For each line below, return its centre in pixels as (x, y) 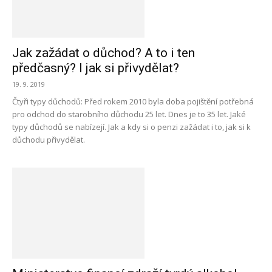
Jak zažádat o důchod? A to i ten (104, 53)
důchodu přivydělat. (49, 140)
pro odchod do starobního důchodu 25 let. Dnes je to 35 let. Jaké (129, 114)
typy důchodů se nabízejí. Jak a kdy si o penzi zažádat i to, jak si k (131, 127)
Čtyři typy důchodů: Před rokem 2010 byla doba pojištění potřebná (133, 101)
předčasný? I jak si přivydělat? (96, 68)
